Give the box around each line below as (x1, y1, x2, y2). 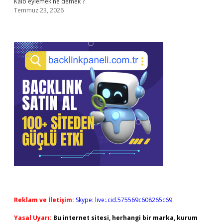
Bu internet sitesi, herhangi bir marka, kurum (53, 214, 198, 222)
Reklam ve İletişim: (14, 196, 74, 204)
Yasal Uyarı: (14, 214, 52, 222)
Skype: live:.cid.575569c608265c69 (76, 196, 172, 204)
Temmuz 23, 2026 (14, 6, 64, 14)
